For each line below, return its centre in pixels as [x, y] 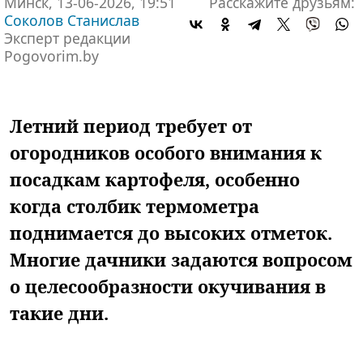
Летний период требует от [131, 126]
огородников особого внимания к [166, 152]
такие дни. [59, 313]
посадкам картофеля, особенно [155, 179]
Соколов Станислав [72, 20]
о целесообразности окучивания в [168, 286]
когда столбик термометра [135, 206]
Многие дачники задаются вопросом [181, 259]
